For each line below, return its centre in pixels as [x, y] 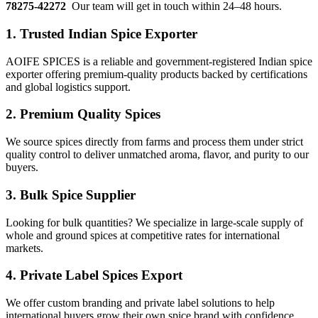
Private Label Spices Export [101, 275]
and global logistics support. [68, 87]
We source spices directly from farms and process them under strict [154, 142]
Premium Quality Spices [90, 114]
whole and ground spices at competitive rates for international [143, 235]
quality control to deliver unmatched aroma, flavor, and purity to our [157, 155]
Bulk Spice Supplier [78, 194]
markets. [24, 248]
